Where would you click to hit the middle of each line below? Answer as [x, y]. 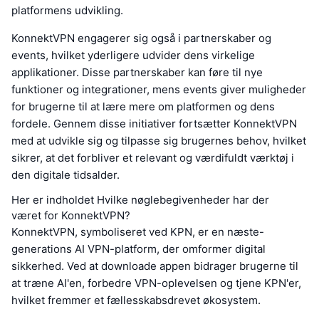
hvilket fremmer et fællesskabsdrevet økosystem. [136, 300]
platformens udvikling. [67, 11]
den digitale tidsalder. [66, 175]
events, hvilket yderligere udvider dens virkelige [133, 56]
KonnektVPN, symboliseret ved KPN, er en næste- [138, 232]
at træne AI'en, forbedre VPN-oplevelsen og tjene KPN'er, [156, 283]
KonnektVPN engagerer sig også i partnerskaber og [141, 38]
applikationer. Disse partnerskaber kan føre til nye [137, 73]
